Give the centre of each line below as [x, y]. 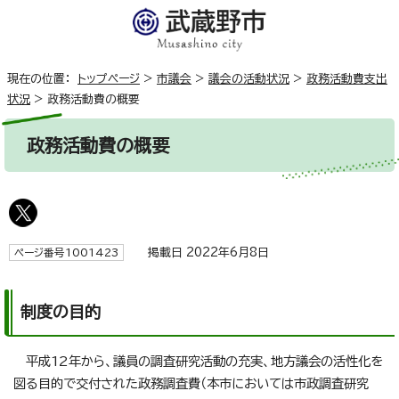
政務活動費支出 [347, 79]
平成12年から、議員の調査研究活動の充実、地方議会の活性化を [198, 362]
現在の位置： [42, 79]
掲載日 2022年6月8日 [201, 253]
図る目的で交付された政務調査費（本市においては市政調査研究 [191, 384]
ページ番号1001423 [66, 253]
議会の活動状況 [249, 79]
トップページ [109, 79]
